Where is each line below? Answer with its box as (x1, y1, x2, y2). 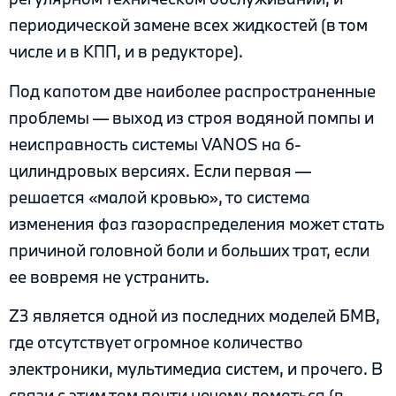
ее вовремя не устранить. (9, 265, 209, 287)
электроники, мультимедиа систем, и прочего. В (9, 358, 383, 380)
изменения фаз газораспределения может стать (9, 212, 385, 234)
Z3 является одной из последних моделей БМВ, (9, 305, 380, 327)
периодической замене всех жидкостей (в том (9, 14, 368, 36)
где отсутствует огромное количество (9, 331, 303, 354)
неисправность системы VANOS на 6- (9, 133, 301, 155)
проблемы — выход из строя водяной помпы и (9, 106, 374, 128)
